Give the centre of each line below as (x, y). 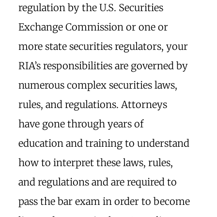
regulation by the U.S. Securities (91, 8)
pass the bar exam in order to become (104, 201)
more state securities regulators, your (103, 46)
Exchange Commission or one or (93, 27)
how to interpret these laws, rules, (96, 163)
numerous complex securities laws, (98, 85)
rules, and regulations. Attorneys (93, 104)
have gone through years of (81, 124)
